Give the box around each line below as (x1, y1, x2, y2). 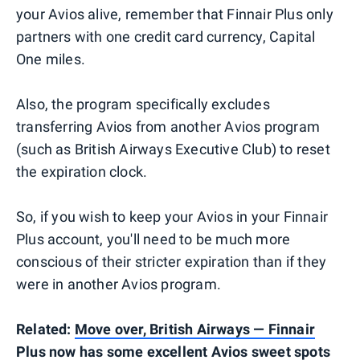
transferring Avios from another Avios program (16, 117, 321, 135)
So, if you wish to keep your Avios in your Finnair (16, 207, 329, 225)
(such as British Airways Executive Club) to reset (16, 140, 330, 157)
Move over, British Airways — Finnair (74, 320, 316, 337)
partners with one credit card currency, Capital (16, 27, 316, 45)
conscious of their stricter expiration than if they (16, 252, 327, 270)
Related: (16, 320, 75, 337)
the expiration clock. (16, 162, 148, 180)
